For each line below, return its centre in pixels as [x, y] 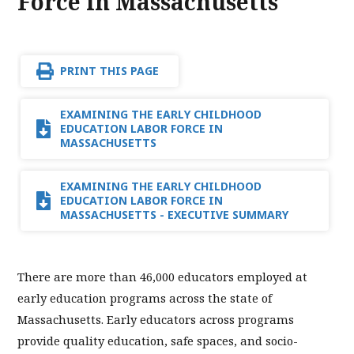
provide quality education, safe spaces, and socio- [158, 341]
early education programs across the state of [145, 298]
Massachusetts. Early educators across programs [156, 320]
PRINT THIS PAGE [109, 71]
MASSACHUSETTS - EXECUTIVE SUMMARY [174, 215]
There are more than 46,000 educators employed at [162, 277]
